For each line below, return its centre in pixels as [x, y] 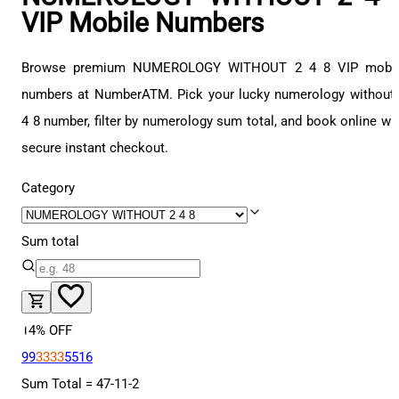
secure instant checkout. [95, 148]
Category [48, 188]
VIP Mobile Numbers [142, 23]
